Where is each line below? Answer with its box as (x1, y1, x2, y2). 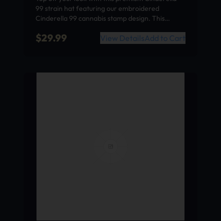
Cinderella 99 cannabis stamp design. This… (36, 13, 170, 23)
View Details (100, 33, 145, 43)
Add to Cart (145, 33, 185, 43)
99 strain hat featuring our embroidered (36, 3, 159, 13)
